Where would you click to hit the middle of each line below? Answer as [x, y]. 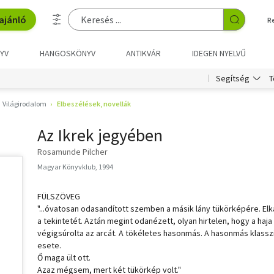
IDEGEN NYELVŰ [219, 53]
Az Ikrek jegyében [100, 135]
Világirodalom [24, 104]
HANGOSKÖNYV [67, 53]
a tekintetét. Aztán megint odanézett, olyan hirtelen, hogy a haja [155, 221]
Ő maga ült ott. [64, 257]
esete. [49, 245]
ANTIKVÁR [144, 53]
